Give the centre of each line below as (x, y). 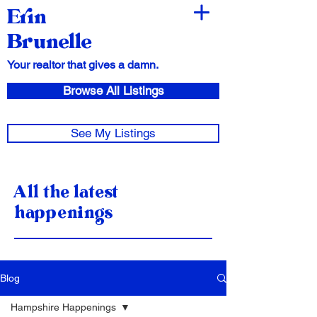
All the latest (67, 192)
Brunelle (49, 42)
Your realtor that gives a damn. (83, 65)
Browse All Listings (113, 91)
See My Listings (113, 133)
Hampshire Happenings (63, 307)
